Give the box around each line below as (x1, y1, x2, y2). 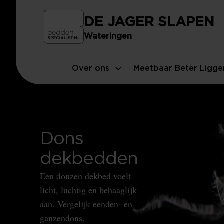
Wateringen (84, 32, 132, 41)
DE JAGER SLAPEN (84, 15, 214, 29)
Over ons (72, 64, 109, 72)
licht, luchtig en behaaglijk (40, 184, 137, 196)
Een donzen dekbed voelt (40, 170, 131, 182)
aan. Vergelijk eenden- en (40, 198, 132, 210)
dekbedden (40, 150, 138, 168)
